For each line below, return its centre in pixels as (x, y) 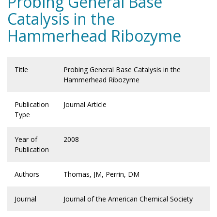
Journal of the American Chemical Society (128, 199)
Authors (27, 174)
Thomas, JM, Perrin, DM (101, 174)
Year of (26, 139)
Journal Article (85, 105)
